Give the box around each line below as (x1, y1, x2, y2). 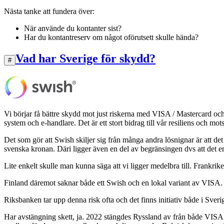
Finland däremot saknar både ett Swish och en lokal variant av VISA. (4, 178, 222, 187)
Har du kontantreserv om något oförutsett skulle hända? (24, 32, 198, 41)
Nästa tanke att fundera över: (4, 6, 94, 15)
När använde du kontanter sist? (24, 23, 121, 32)
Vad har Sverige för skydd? (15, 51, 155, 65)
